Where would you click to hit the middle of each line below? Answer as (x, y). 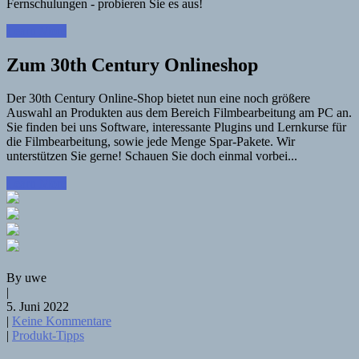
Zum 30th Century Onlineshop (132, 65)
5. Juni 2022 (38, 307)
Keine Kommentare (62, 321)
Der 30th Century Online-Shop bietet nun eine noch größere (158, 99)
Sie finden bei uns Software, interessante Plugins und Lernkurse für (176, 127)
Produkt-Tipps (48, 336)
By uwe (26, 278)
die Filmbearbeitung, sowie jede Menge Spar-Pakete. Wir (151, 142)
